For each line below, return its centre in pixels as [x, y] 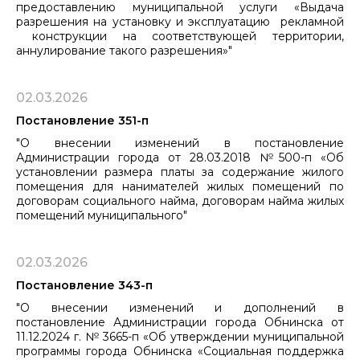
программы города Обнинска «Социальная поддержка [180, 351]
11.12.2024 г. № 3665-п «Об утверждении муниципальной [180, 336]
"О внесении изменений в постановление [180, 143]
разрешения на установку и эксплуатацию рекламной [180, 21]
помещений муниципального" [102, 215]
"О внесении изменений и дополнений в [180, 307]
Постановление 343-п [84, 285]
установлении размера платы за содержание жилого [180, 172]
